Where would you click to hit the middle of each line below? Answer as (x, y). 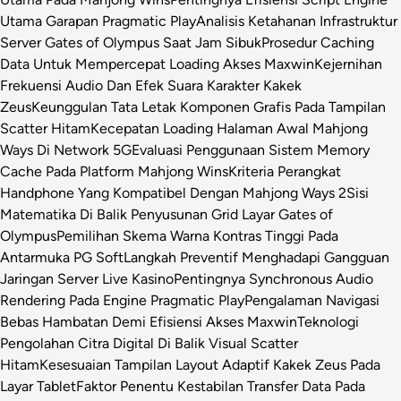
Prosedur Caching (318, 42)
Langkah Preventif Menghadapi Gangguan (256, 257)
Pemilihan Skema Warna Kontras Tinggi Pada (197, 235)
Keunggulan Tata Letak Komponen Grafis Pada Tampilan (209, 107)
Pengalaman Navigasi (312, 300)
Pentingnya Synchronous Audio (273, 278)
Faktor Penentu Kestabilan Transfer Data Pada (221, 386)
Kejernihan (348, 64)
